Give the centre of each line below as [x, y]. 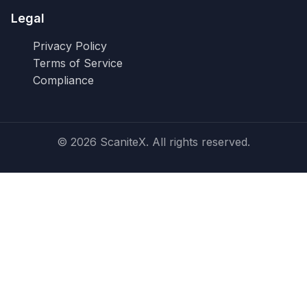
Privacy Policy [70, 46]
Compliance [63, 80]
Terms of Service [78, 63]
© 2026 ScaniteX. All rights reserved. [153, 142]
